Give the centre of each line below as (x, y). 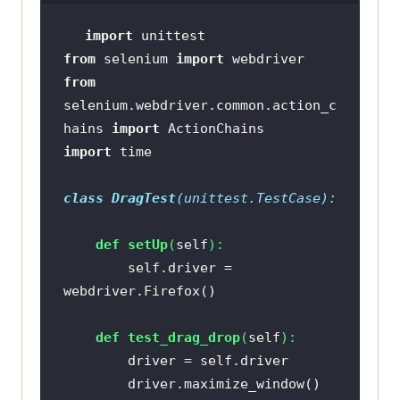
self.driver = (95, 267)
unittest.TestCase (252, 198)
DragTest (143, 198)
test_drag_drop (183, 337)
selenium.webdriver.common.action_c (200, 105)
